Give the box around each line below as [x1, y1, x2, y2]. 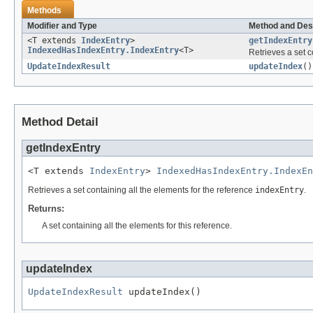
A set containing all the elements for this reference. [42, 221, 232, 231]
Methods [27, 6, 61, 16]
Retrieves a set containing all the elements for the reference [28, 185, 255, 196]
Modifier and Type [27, 21, 97, 31]
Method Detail [22, 115, 99, 129]
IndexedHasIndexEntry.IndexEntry [27, 45, 179, 56]
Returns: [28, 203, 64, 214]
